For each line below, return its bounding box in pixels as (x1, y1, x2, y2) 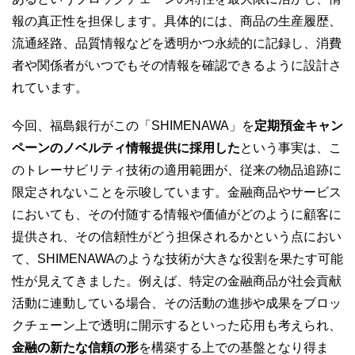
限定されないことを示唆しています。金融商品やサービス (12, 185, 342, 199)
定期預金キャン (254, 118, 343, 132)
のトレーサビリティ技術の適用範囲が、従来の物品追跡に (12, 162, 342, 177)
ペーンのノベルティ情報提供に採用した (12, 140, 240, 155)
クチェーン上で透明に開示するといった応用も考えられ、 (12, 318, 342, 332)
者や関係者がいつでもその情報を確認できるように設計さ (12, 58, 342, 72)
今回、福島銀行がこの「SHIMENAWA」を (12, 118, 254, 132)
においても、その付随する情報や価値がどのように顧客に (12, 207, 342, 221)
